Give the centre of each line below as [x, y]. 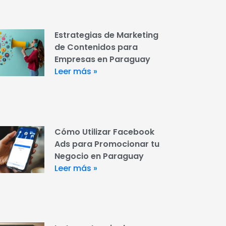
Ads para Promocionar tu [107, 144]
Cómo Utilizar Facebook [104, 132]
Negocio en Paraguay [99, 156]
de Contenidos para [96, 47]
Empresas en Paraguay [102, 60]
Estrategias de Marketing [106, 35]
